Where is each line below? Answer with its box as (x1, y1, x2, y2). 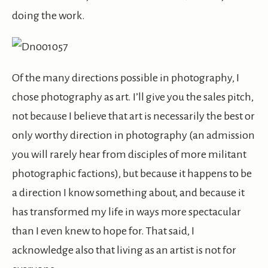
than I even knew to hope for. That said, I (12, 225, 194, 237)
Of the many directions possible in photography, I (12, 72, 239, 84)
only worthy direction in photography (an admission (12, 129, 255, 142)
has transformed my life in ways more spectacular (12, 206, 241, 218)
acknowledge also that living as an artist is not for (12, 244, 236, 257)
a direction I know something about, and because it (12, 187, 245, 199)
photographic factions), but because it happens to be (12, 167, 252, 180)
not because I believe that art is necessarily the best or (12, 110, 255, 123)
